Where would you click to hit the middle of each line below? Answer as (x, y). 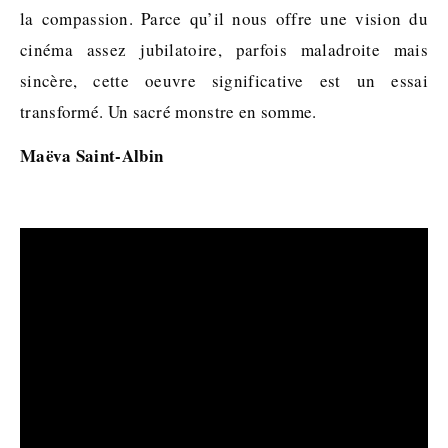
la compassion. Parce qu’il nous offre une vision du (224, 18)
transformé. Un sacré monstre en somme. (168, 111)
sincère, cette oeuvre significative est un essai (224, 80)
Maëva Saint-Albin (92, 155)
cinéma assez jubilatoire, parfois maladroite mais (224, 49)
